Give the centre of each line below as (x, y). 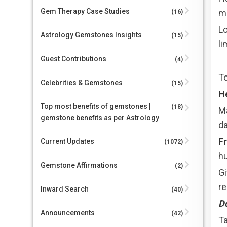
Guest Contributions (73, 59)
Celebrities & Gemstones (81, 83)
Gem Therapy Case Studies (85, 11)
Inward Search (64, 189)
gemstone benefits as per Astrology (100, 118)
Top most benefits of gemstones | (96, 106)
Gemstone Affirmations (79, 165)
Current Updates (67, 141)
